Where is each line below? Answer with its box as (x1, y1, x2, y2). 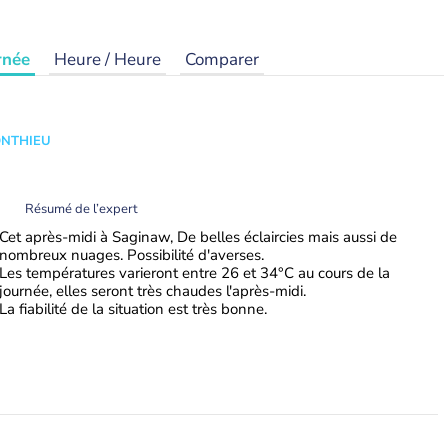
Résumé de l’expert (25, 199, 138, 218)
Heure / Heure (54, 48, 161, 71)
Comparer (185, 48, 259, 71)
